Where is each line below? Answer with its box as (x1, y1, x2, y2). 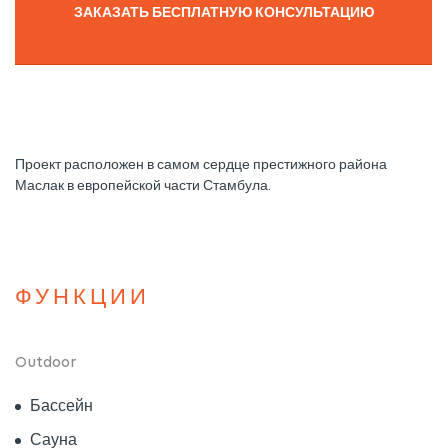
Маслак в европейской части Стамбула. (15, 179, 271, 195)
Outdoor (15, 355, 77, 372)
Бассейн (30, 399, 93, 416)
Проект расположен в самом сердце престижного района (15, 158, 387, 174)
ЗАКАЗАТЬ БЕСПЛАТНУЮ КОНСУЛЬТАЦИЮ (73, 6, 374, 22)
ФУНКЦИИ (15, 287, 150, 311)
